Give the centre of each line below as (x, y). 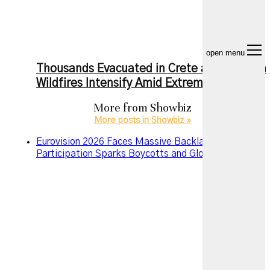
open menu (225, 53)
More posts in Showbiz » (142, 120)
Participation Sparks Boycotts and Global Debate (145, 153)
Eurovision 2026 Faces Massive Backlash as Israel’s (149, 141)
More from (121, 107)
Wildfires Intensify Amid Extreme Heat (137, 83)
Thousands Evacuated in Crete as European (151, 69)
